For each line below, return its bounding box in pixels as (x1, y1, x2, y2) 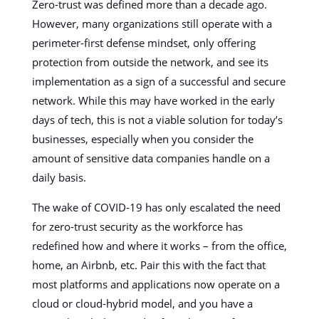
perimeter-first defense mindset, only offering (31, 36, 256, 50)
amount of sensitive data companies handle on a (31, 151, 270, 165)
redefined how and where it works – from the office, (31, 239, 287, 253)
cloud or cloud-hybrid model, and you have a (31, 296, 253, 310)
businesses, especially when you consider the (31, 132, 253, 146)
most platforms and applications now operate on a (31, 277, 280, 291)
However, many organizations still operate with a (31, 16, 272, 31)
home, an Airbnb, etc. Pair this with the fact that (31, 258, 266, 272)
